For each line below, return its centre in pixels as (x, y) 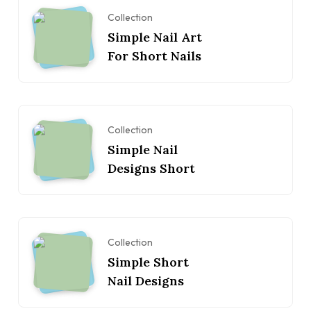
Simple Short (148, 262)
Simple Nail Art (155, 37)
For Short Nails (154, 56)
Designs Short (151, 168)
